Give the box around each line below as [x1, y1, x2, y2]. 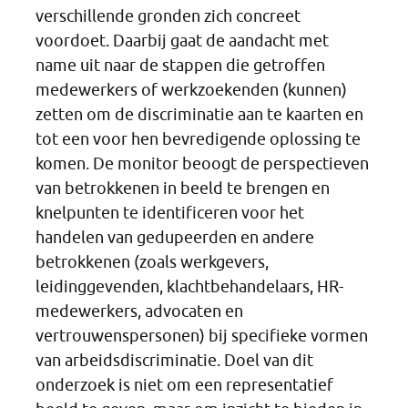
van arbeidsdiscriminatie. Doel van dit [36, 350, 313, 370]
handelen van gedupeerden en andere [36, 227, 314, 247]
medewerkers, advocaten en [36, 301, 243, 321]
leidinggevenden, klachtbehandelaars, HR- [36, 276, 343, 296]
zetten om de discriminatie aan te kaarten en [36, 104, 363, 124]
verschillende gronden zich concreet [36, 5, 301, 25]
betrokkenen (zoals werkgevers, [36, 251, 269, 271]
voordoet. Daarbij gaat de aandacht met [36, 30, 329, 50]
